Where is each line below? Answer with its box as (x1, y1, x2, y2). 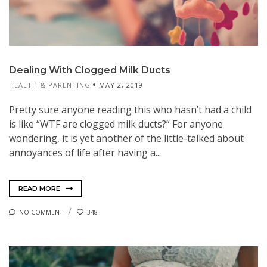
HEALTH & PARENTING (9, 80, 91, 90)
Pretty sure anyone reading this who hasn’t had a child (9, 103, 252, 117)
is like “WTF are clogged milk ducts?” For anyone (9, 117, 223, 131)
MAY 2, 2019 (99, 80, 143, 90)
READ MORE (18, 184, 62, 193)
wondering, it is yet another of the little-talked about (9, 132, 244, 145)
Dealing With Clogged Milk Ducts (9, 64, 170, 76)
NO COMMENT (19, 207, 63, 216)
